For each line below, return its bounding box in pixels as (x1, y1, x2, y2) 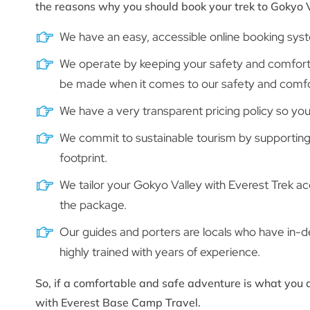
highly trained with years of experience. (60, 244, 260, 259)
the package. (60, 197, 127, 212)
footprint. (60, 149, 107, 165)
